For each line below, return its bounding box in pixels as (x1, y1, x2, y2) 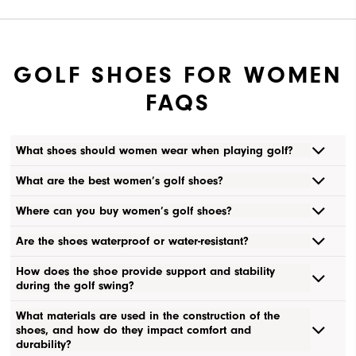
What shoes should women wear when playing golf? (16, 143, 294, 158)
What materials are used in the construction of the (16, 308, 281, 323)
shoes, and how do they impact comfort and (16, 323, 252, 338)
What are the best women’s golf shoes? (16, 173, 224, 188)
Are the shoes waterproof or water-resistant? (16, 234, 250, 249)
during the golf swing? (16, 278, 135, 293)
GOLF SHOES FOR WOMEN (14, 60, 342, 89)
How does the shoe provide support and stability (16, 264, 276, 279)
